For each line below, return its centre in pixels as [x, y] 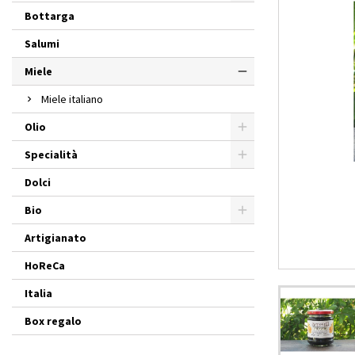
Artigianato [55, 238]
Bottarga [50, 16]
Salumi [42, 44]
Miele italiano [72, 99]
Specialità [51, 155]
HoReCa [45, 265]
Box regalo [53, 321]
